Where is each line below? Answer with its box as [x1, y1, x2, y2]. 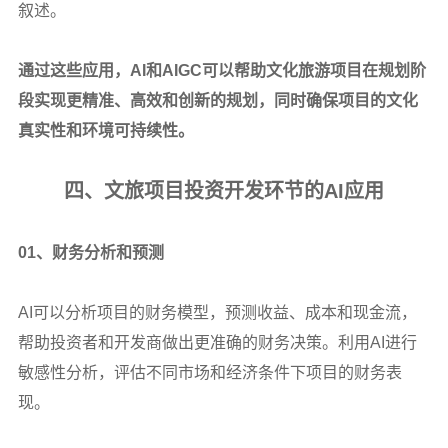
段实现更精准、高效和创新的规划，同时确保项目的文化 [17, 91, 418, 109]
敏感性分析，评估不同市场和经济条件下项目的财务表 [17, 363, 402, 381]
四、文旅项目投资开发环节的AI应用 [64, 179, 384, 202]
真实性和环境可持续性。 [17, 121, 194, 139]
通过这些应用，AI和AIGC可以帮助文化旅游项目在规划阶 [17, 61, 426, 79]
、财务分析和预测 [35, 243, 164, 261]
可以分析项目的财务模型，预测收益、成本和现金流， [32, 303, 417, 321]
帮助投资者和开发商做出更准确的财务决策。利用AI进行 [17, 333, 417, 351]
